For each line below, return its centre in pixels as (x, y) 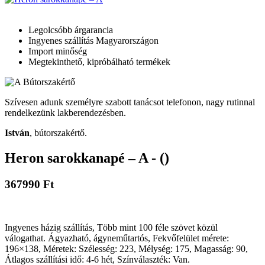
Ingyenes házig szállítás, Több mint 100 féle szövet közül (111, 227)
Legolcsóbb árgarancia (71, 30)
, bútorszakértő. (58, 133)
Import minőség (58, 51)
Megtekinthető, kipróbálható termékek (99, 62)
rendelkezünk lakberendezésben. (65, 113)
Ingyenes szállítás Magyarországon (93, 41)
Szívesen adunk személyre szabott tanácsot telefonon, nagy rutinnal (130, 102)
